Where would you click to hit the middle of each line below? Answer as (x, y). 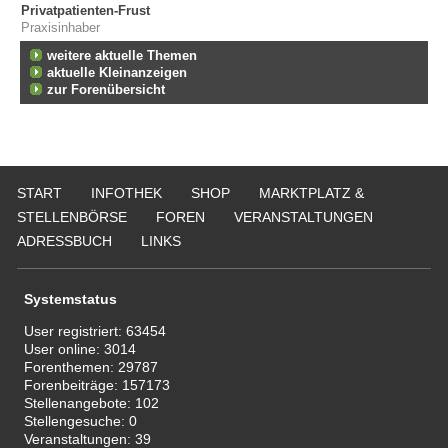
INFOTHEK (126, 192)
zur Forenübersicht (106, 89)
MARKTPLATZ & (311, 192)
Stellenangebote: (80, 403)
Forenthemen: (71, 367)
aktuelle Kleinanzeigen (117, 72)
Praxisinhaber (60, 27)
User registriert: (75, 331)
